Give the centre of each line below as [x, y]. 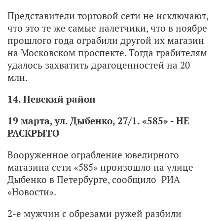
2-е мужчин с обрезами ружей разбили [94, 213]
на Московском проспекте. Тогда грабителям [107, 52]
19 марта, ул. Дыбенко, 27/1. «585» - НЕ [98, 120]
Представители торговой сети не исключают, [108, 15]
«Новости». [32, 191]
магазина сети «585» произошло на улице [100, 167]
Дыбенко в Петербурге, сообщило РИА [94, 179]
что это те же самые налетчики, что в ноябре [107, 28]
